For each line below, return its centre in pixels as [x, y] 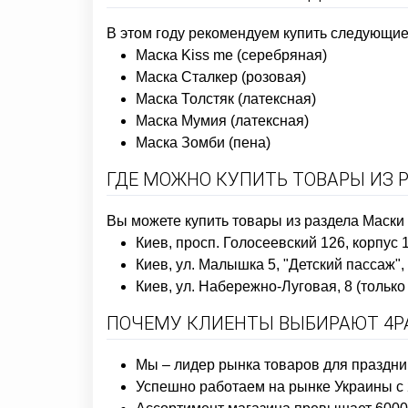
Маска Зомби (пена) [203, 143]
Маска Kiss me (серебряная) [231, 55]
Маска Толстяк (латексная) [226, 99]
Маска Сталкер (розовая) [221, 77]
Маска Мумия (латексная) [222, 121]
